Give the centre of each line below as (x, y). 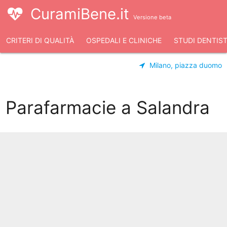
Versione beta (152, 17)
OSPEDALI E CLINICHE (124, 40)
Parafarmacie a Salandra (107, 107)
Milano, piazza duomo (185, 65)
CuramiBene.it (82, 14)
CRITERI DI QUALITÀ (40, 40)
